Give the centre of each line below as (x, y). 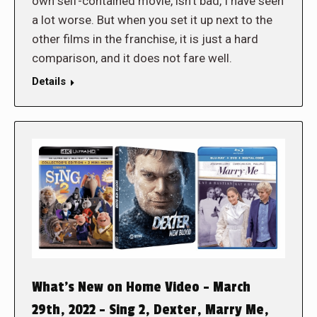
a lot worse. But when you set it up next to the (152, 20)
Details (49, 82)
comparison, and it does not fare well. (132, 58)
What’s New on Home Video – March (141, 287)
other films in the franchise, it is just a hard (145, 39)
